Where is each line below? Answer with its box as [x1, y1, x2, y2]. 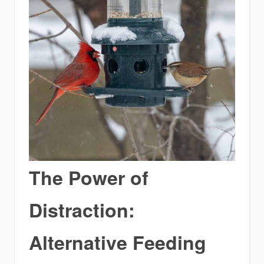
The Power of [29, 163, 148, 191]
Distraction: [29, 196, 135, 223]
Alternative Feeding [29, 228, 206, 256]
